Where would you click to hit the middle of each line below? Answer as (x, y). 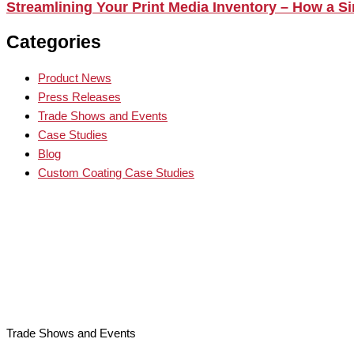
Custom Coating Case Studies (116, 173)
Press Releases (79, 97)
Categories (54, 43)
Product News (75, 78)
